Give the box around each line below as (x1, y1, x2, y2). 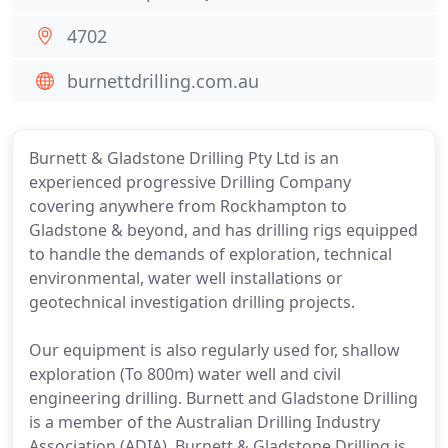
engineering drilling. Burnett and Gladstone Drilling (29, 387, 418, 409)
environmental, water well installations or (29, 267, 343, 289)
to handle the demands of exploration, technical (29, 243, 392, 265)
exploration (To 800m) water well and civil (29, 363, 341, 385)
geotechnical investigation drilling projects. (29, 291, 355, 313)
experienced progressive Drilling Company (29, 171, 351, 193)
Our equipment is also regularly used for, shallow (29, 339, 400, 361)
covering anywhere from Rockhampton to (29, 195, 347, 217)
